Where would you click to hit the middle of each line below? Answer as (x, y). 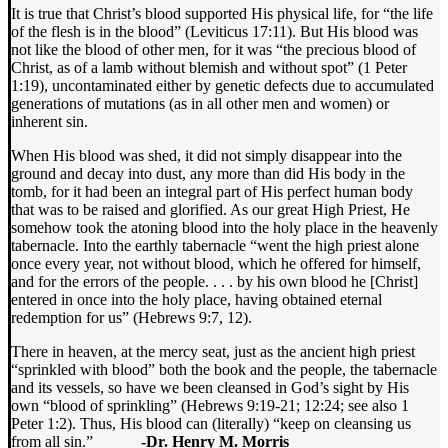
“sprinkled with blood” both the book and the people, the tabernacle (224, 370)
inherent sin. (49, 122)
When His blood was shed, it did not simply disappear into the (206, 156)
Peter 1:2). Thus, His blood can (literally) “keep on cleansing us (211, 424)
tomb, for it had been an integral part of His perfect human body (212, 192)
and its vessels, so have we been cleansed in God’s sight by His (210, 388)
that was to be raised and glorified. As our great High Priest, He (210, 210)
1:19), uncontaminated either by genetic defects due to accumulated (222, 86)
